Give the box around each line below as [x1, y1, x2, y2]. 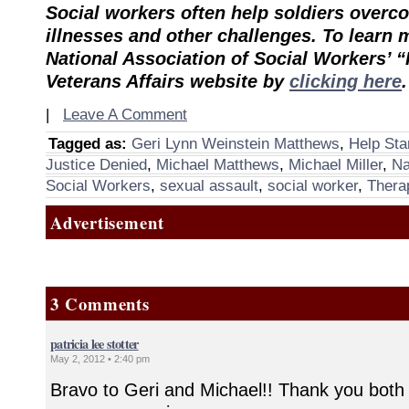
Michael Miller [288, 156, 383, 173]
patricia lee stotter [50, 334, 139, 353]
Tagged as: [48, 135, 127, 152]
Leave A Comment [63, 106, 187, 123]
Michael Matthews [156, 156, 279, 173]
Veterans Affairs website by [46, 70, 289, 91]
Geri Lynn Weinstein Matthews [131, 135, 340, 152]
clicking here [289, 70, 402, 91]
